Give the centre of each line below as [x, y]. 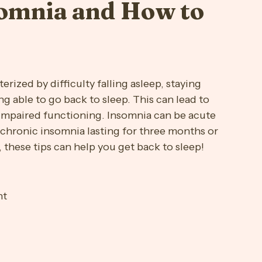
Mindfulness [221, 37]
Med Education [146, 37]
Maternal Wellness [59, 37]
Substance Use [115, 84]
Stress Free [42, 84]
